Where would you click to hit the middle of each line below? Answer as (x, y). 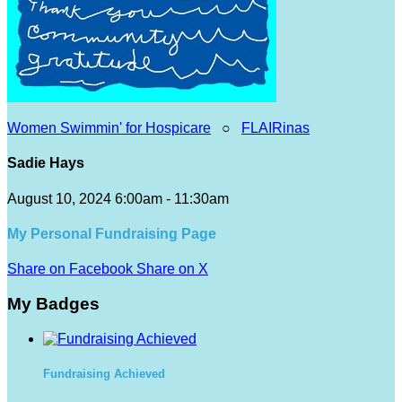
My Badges (53, 303)
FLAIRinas (275, 128)
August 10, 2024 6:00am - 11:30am (118, 198)
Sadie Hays (46, 163)
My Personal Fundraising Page (112, 233)
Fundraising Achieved (104, 373)
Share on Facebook (70, 269)
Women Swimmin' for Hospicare (109, 128)
